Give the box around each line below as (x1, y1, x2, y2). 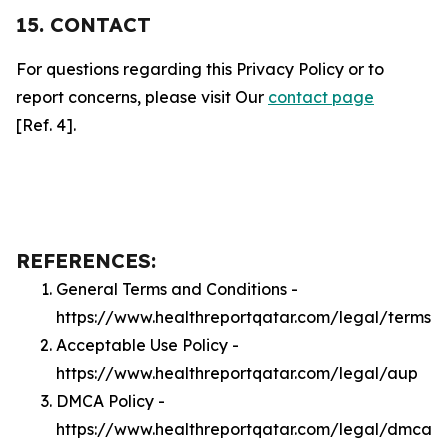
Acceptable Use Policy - (56, 335, 239, 355)
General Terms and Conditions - (56, 279, 298, 299)
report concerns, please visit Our (16, 87, 268, 107)
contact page (268, 87, 374, 107)
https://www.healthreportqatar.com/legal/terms (56, 307, 431, 327)
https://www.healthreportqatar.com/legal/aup (56, 363, 418, 383)
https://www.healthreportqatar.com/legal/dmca (56, 419, 432, 439)
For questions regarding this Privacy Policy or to (16, 59, 384, 79)
